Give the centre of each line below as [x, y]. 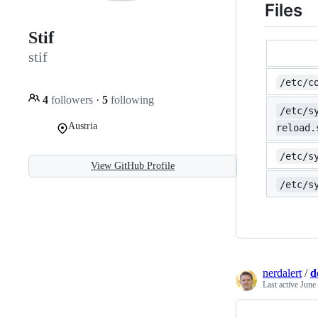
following [131, 99]
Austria [83, 126]
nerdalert [282, 273]
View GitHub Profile [133, 165]
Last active [281, 284]
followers [72, 99]
